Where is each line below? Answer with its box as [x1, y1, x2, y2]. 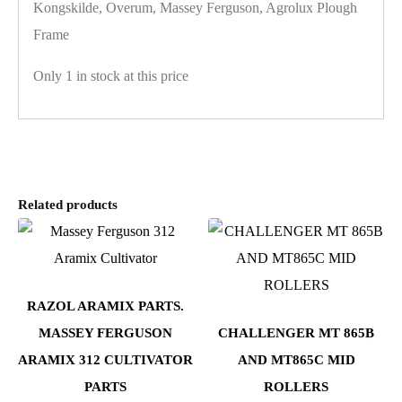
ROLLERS [264, 380, 329, 395]
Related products [18, 197, 118, 212]
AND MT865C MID [237, 353, 355, 368]
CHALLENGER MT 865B [218, 326, 375, 341]
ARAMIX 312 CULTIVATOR [18, 353, 194, 368]
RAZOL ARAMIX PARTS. [27, 299, 185, 314]
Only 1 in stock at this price [33, 67, 188, 83]
